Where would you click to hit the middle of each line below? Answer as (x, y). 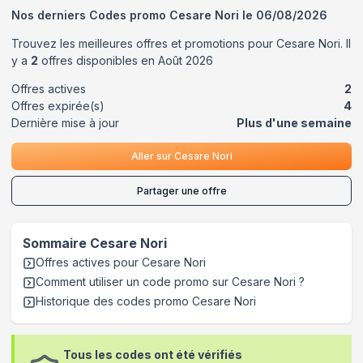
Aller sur (152, 156)
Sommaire (56, 243)
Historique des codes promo (114, 301)
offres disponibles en (98, 60)
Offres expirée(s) (58, 105)
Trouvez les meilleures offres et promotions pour (144, 43)
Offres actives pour (89, 262)
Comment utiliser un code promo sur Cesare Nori (166, 281)
